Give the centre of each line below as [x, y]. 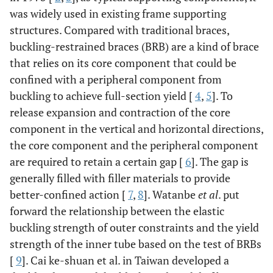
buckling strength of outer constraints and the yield [134, 227]
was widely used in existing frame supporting [118, 13]
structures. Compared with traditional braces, [119, 30]
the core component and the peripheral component [134, 145]
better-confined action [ [69, 194]
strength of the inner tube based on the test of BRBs [136, 244]
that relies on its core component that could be [123, 63]
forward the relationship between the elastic [117, 211]
